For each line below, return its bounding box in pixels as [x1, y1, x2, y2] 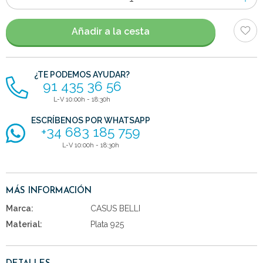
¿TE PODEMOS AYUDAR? [34, 69, 130, 79]
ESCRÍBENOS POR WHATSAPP [31, 115, 151, 125]
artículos [5, 17, 38, 27]
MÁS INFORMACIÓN [6, 186, 92, 195]
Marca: [6, 203, 33, 213]
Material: [6, 219, 42, 229]
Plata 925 [90, 219, 124, 229]
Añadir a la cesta [71, 26, 150, 38]
